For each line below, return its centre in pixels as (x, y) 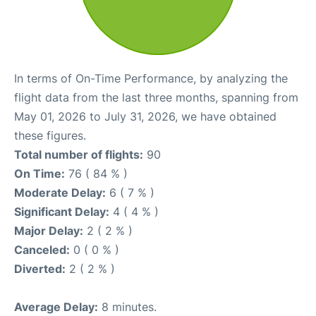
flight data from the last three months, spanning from (156, 97)
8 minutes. (127, 307)
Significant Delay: (62, 212)
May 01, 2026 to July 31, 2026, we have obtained (145, 116)
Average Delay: (56, 307)
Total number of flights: (79, 154)
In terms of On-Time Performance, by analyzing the (151, 78)
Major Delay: (49, 231)
